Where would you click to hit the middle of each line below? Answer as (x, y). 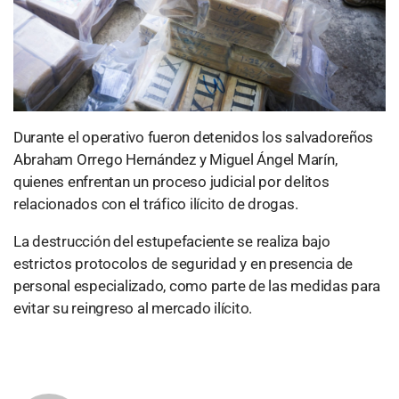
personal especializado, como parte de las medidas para (197, 285)
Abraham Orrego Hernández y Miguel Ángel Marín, (175, 159)
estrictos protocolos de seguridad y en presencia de (183, 263)
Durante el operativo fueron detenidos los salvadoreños (194, 137)
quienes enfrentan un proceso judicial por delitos (171, 181)
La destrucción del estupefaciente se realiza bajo (172, 241)
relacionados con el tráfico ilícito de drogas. (156, 204)
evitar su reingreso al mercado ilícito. (133, 308)
